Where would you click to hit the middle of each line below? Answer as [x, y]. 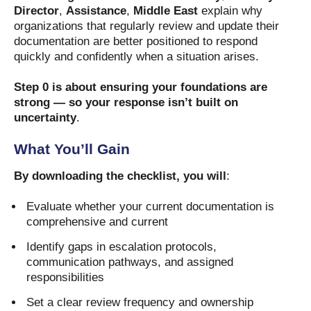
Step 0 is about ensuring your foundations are [141, 87]
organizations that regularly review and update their [146, 26]
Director [36, 11]
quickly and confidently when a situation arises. [136, 57]
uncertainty [45, 118]
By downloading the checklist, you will [120, 176]
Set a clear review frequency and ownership [140, 303]
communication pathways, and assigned [130, 262]
